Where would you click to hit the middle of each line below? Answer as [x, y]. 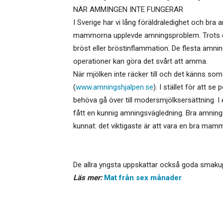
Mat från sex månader [143, 178]
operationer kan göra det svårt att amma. [140, 61]
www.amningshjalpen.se [114, 87]
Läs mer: [88, 178]
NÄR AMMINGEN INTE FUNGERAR [128, 10]
